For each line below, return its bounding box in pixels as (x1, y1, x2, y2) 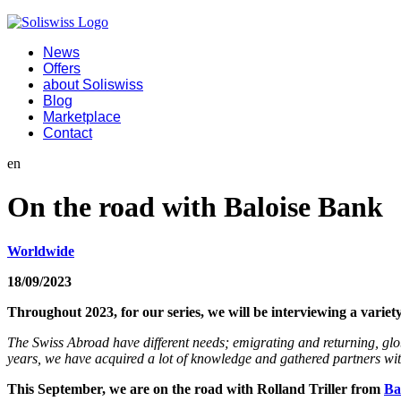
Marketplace (43, 109, 121, 124)
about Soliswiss (43, 77, 143, 92)
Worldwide (7, 243, 74, 259)
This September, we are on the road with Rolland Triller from (7, 380, 384, 397)
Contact (43, 125, 92, 141)
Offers (43, 61, 81, 76)
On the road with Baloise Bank (7, 191, 383, 224)
